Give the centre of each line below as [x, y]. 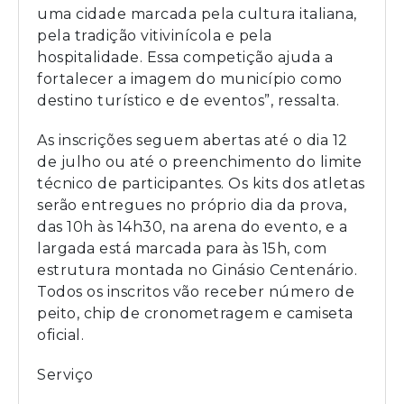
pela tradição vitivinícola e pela [155, 35]
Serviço [65, 374]
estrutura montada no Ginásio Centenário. [197, 270]
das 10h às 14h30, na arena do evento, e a [193, 226]
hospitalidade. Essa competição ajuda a [185, 57]
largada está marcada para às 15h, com [182, 248]
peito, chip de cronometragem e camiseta [195, 313]
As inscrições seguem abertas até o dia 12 [193, 140]
